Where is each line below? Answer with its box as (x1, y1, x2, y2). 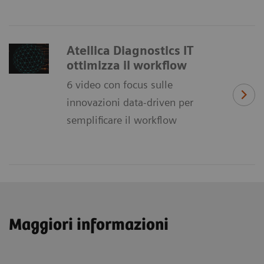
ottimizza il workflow (67, 58, 187, 72)
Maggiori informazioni (9, 215, 169, 235)
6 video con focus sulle (67, 78, 173, 91)
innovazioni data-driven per (67, 95, 193, 108)
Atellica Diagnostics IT (67, 43, 193, 58)
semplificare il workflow (67, 113, 177, 126)
